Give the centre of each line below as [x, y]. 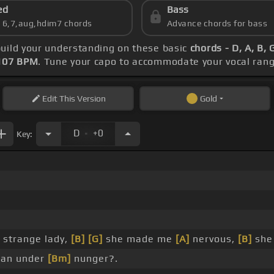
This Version [81, 99]
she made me [139, 239]
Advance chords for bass [217, 24]
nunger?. [94, 259]
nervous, [214, 239]
